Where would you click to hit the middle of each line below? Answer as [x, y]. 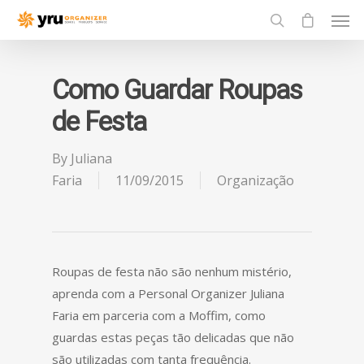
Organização [256, 180]
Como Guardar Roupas [177, 90]
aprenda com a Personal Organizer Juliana [168, 293]
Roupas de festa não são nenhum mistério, [172, 271]
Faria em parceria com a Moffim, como [159, 315]
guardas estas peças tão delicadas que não [173, 337]
